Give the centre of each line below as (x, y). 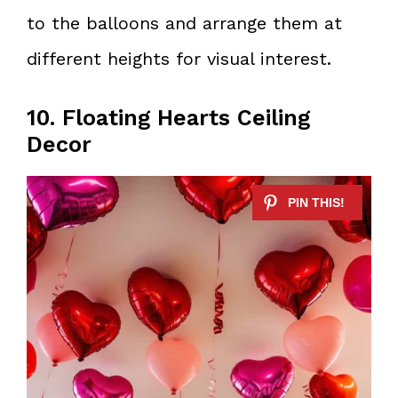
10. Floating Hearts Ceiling (168, 117)
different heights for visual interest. (179, 58)
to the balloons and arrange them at (184, 23)
